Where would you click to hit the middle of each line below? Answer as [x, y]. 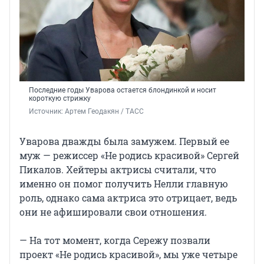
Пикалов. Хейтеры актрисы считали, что [118, 169]
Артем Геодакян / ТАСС [104, 111]
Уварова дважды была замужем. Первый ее [124, 141]
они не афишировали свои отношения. [113, 212]
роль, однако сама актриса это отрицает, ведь [128, 197]
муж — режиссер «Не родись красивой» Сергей [129, 155]
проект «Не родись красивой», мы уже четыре [128, 254]
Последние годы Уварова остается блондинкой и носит [123, 90]
